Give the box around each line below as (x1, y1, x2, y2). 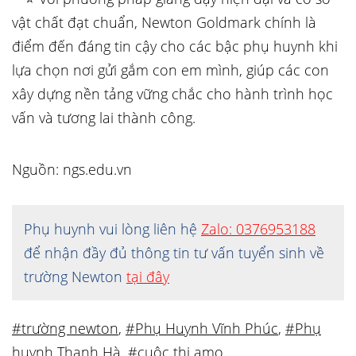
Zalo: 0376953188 (201, 219, 315, 238)
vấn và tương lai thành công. (12, 108, 195, 127)
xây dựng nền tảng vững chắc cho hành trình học (12, 84, 333, 103)
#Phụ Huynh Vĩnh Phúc (126, 319, 278, 338)
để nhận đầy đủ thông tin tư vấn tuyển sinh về (24, 243, 324, 262)
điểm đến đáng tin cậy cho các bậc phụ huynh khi (12, 37, 338, 56)
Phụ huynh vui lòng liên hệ (24, 219, 201, 238)
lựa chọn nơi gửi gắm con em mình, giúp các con (12, 60, 329, 79)
